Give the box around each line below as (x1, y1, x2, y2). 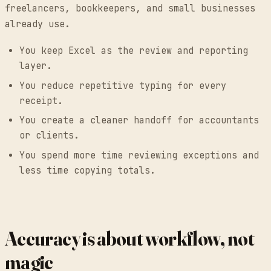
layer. (19, 60, 52, 73)
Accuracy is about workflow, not (5, 226, 255, 250)
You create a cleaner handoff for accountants (19, 114, 259, 127)
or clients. (19, 129, 79, 142)
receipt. (19, 94, 63, 107)
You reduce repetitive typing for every (19, 79, 226, 92)
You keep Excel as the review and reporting (19, 45, 248, 57)
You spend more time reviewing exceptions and (19, 149, 259, 162)
